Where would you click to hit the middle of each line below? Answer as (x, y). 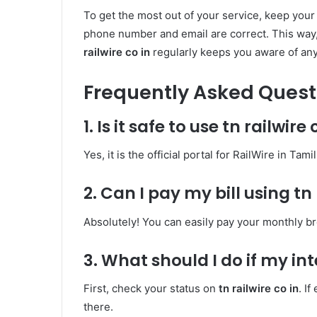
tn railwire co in (259, 289)
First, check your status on (151, 289)
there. (98, 307)
